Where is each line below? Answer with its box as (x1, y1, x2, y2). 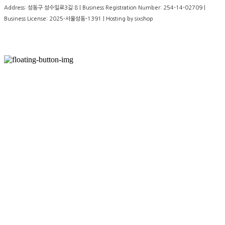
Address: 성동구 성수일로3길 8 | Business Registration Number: (4, 5, 163, 11)
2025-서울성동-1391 (49, 16, 101, 22)
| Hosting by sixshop (101, 16, 153, 22)
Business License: (4, 16, 49, 22)
